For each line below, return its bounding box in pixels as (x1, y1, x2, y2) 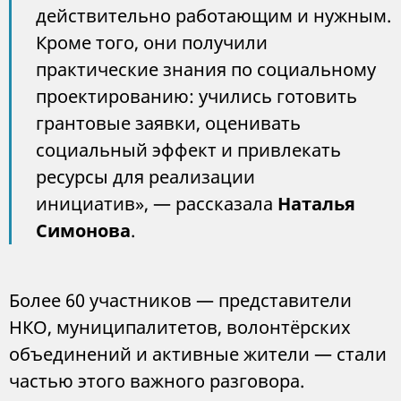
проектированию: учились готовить (36, 84, 357, 108)
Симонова (36, 218, 131, 243)
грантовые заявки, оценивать (36, 111, 301, 135)
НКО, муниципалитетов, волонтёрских (9, 315, 351, 339)
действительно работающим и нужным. (36, 4, 391, 28)
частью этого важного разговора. (9, 369, 304, 393)
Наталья (277, 192, 355, 216)
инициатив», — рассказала (36, 192, 277, 216)
